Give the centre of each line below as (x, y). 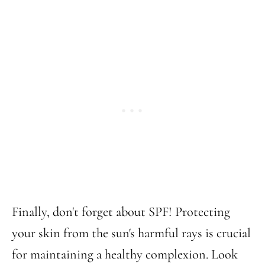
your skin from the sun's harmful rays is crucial (131, 233)
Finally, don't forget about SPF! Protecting (121, 211)
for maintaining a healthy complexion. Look (125, 254)
